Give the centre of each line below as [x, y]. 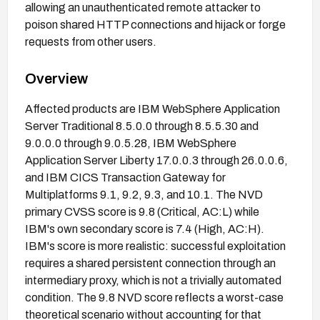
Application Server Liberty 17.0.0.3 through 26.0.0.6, [156, 160]
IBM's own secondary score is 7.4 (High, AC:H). [145, 229]
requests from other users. [91, 41]
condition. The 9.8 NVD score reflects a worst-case [154, 297]
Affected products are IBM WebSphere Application [152, 109]
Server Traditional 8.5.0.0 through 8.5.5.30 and [142, 126]
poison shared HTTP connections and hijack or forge [155, 24]
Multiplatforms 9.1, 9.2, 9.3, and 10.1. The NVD [144, 194]
